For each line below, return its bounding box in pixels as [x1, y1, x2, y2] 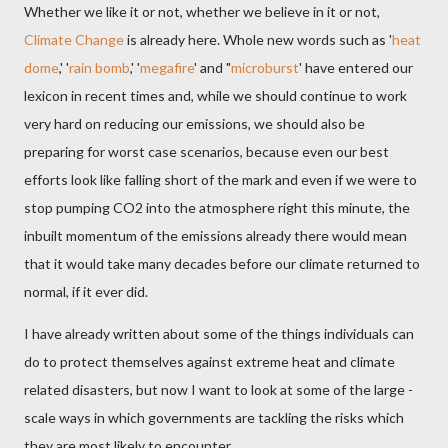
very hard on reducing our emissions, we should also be [24, 115, 365, 132]
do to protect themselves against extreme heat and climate [24, 353, 395, 370]
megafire [140, 59, 194, 76]
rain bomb [69, 59, 130, 76]
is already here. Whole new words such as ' [124, 31, 392, 48]
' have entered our [299, 59, 413, 76]
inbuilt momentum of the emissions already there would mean [24, 227, 407, 244]
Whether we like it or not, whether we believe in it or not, [24, 3, 380, 20]
